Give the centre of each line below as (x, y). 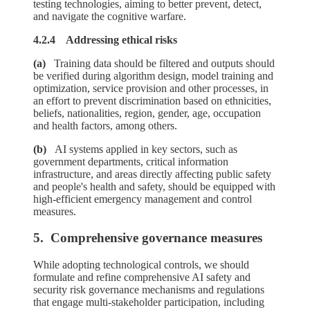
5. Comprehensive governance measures (148, 238)
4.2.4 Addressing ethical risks (105, 39)
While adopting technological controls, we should (141, 265)
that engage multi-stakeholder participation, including (149, 302)
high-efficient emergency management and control (143, 199)
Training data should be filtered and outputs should (164, 63)
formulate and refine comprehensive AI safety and (142, 277)
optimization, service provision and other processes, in (151, 88)
